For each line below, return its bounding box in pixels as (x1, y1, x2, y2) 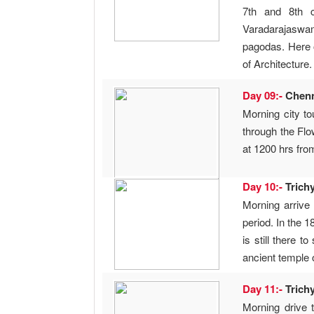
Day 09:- (243, 88, 286, 104)
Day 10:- (243, 179, 286, 195)
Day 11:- (243, 281, 286, 297)
